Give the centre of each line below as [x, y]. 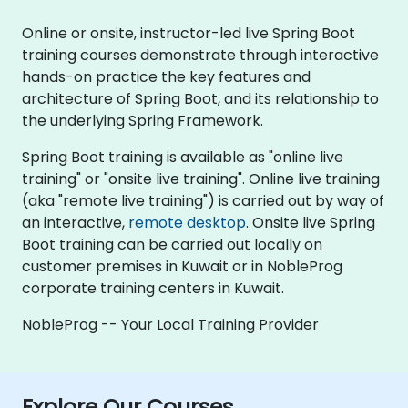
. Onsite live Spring [311, 222]
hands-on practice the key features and [166, 76]
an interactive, [75, 222]
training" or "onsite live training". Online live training [201, 178]
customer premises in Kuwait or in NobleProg [182, 266]
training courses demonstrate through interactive [200, 55]
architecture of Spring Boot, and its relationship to [200, 98]
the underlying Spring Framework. [143, 120]
